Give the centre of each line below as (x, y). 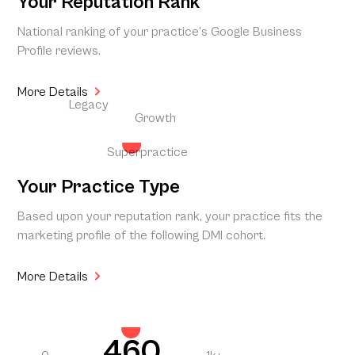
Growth (156, 118)
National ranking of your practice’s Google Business (160, 31)
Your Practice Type (99, 187)
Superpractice (148, 152)
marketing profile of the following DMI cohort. (142, 235)
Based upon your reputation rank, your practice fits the (170, 216)
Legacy (89, 104)
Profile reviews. (59, 50)
